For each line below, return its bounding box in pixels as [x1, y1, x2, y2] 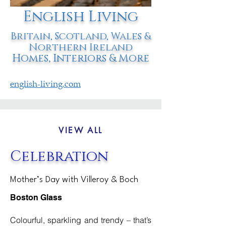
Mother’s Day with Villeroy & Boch [10, 176, 138, 184]
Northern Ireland [29, 41, 133, 54]
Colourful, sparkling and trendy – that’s [10, 215, 151, 225]
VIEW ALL [59, 125, 103, 136]
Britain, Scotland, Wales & [11, 30, 151, 43]
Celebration [10, 147, 108, 166]
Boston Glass [10, 193, 62, 202]
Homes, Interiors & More [12, 51, 149, 66]
